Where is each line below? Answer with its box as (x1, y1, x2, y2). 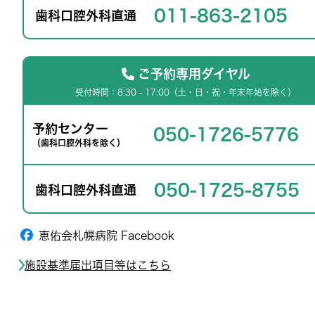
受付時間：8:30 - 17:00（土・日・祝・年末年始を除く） (75, 87, 296, 96)
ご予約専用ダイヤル (137, 67, 250, 80)
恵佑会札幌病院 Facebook (39, 229, 174, 241)
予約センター (32, 122, 108, 135)
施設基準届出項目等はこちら (25, 259, 171, 271)
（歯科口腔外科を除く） (32, 138, 125, 147)
